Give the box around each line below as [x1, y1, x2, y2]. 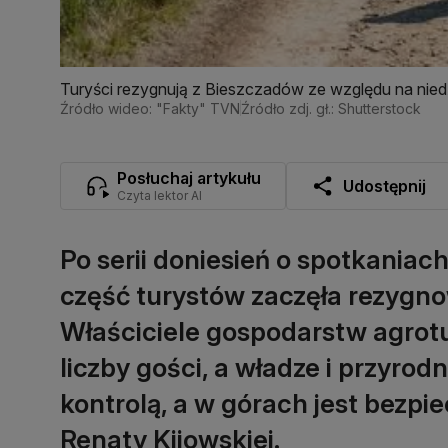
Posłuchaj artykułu [117, 167, 261, 188]
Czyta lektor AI [117, 187, 202, 203]
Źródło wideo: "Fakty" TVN [60, 99, 240, 117]
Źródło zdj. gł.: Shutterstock [241, 99, 421, 117]
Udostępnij [343, 175, 426, 196]
